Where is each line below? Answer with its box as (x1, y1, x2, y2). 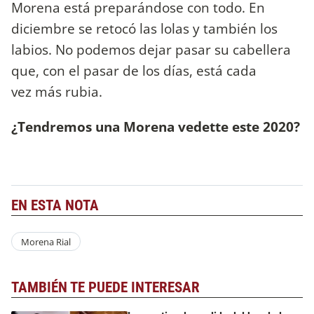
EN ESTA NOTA (11, 196, 99, 214)
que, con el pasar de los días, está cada (11, 61, 257, 81)
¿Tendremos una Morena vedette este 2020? (11, 116, 300, 136)
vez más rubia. (11, 82, 102, 102)
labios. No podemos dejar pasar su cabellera (11, 40, 291, 60)
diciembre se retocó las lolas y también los (11, 19, 278, 39)
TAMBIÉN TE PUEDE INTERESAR (11, 279, 200, 296)
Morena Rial (20, 235, 71, 248)
